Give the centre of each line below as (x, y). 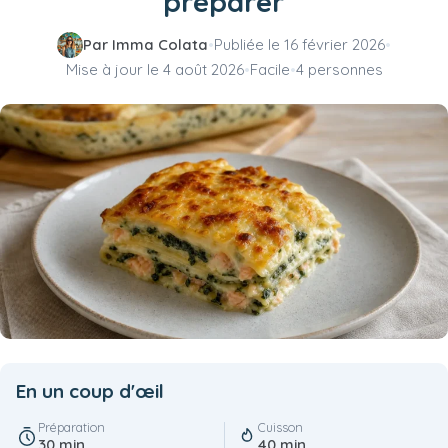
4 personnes (339, 70)
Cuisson (280, 427)
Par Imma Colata (145, 45)
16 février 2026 (334, 45)
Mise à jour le (114, 70)
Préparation (71, 427)
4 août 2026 (203, 70)
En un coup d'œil (90, 391)
